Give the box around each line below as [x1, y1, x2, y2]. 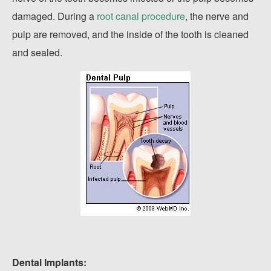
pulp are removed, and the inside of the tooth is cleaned [12, 27, 249, 41]
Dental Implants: [12, 255, 87, 269]
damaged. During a [12, 9, 97, 23]
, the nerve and [185, 9, 249, 23]
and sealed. [12, 45, 62, 59]
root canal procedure [97, 9, 185, 23]
